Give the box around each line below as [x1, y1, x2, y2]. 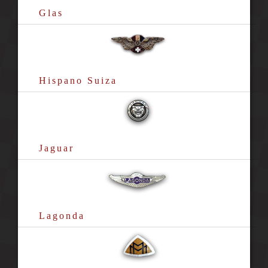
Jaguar [38, 143, 74, 153]
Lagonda [38, 211, 85, 221]
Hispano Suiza [38, 75, 117, 86]
